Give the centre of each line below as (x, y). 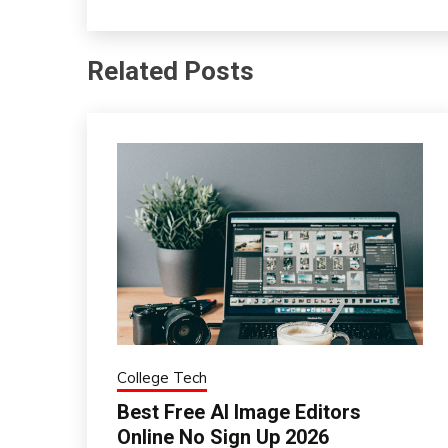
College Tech (162, 377)
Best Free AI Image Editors (239, 411)
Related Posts (170, 71)
